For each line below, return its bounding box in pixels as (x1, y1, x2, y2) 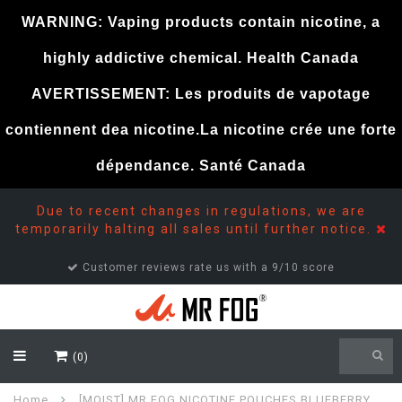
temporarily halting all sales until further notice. (14, 222, 376, 236)
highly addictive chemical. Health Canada (43, 50, 359, 66)
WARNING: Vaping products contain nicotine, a (22, 14, 380, 30)
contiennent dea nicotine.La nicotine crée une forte (5, 122, 397, 137)
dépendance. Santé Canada (96, 158, 306, 173)
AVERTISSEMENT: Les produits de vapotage (31, 86, 371, 101)
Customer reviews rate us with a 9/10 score (79, 261, 335, 274)
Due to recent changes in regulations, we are (36, 204, 366, 218)
